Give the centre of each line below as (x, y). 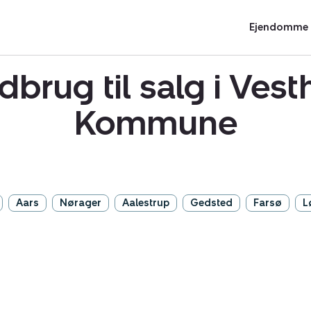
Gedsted (211, 203)
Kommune (155, 123)
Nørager (81, 203)
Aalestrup (146, 203)
